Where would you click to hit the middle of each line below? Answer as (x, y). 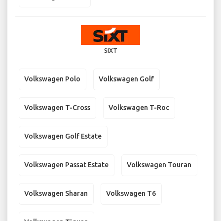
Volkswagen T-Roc (139, 108)
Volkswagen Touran (159, 165)
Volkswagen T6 (131, 194)
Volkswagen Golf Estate (63, 136)
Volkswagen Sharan (56, 194)
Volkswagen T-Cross (57, 108)
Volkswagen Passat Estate (66, 165)
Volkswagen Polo (52, 79)
